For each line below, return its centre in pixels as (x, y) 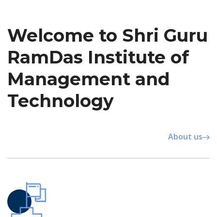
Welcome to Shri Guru (108, 36)
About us (185, 137)
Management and (89, 79)
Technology (61, 101)
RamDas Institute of (98, 57)
